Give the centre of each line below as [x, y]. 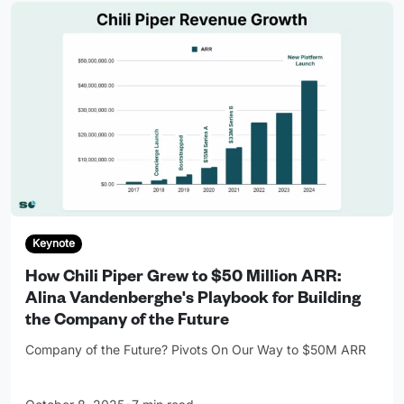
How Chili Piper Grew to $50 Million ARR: [183, 278]
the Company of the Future [127, 321]
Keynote [53, 243]
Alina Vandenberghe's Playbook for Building [193, 300]
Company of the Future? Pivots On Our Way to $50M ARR [196, 349]
